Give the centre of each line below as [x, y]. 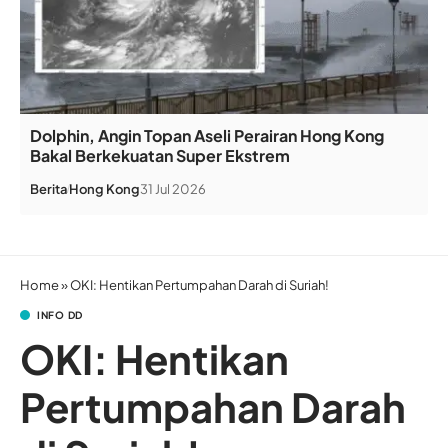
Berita [49, 189]
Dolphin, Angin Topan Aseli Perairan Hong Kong [207, 136]
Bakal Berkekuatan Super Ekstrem [160, 156]
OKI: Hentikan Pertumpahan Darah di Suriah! [199, 285]
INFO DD [60, 315]
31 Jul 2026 [173, 189]
